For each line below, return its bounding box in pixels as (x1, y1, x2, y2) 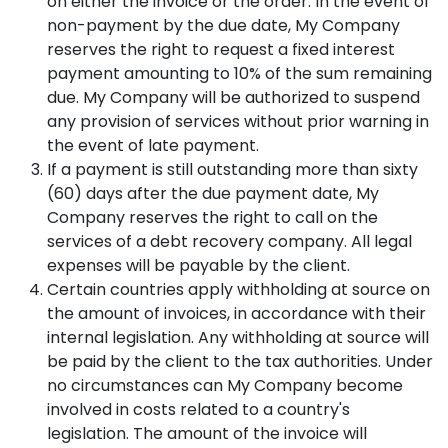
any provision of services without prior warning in (47, 110, 429, 133)
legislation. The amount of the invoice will (47, 422, 367, 445)
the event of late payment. (47, 134, 259, 157)
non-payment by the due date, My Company (47, 14, 400, 37)
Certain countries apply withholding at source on (47, 278, 430, 301)
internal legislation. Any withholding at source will (47, 326, 429, 349)
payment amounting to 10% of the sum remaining (47, 62, 432, 85)
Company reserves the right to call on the (47, 206, 378, 229)
